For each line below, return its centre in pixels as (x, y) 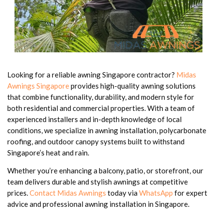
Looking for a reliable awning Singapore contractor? (92, 74)
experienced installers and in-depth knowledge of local (94, 119)
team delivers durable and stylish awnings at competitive (98, 181)
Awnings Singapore (38, 85)
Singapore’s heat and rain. (48, 152)
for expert (190, 193)
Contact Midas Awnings (68, 193)
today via (123, 193)
